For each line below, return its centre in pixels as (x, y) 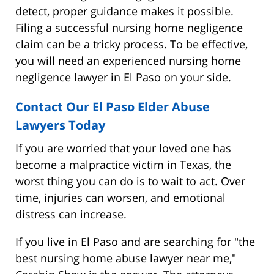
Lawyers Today (60, 125)
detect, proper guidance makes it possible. (124, 11)
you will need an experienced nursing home (128, 60)
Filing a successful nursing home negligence (129, 27)
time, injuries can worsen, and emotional (120, 197)
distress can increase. (71, 214)
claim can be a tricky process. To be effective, (131, 44)
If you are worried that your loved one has (123, 148)
